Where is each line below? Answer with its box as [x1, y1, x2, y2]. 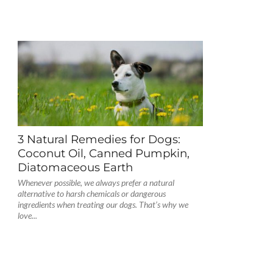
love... [17, 210, 37, 221]
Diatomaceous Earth [17, 160, 133, 174]
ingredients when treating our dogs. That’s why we [17, 199, 188, 210]
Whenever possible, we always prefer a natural [17, 177, 174, 188]
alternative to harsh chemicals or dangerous [17, 188, 166, 199]
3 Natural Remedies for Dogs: [17, 132, 180, 146]
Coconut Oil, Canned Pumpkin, [17, 146, 190, 160]
